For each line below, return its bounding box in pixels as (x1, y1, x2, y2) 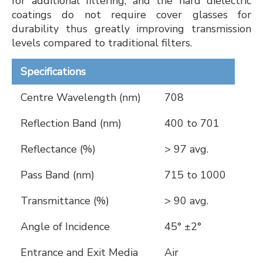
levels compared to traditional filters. (12, 36, 192, 50)
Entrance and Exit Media (21, 245, 138, 259)
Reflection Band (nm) (21, 116, 122, 130)
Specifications (21, 65, 86, 79)
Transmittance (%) (21, 194, 109, 208)
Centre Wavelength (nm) (21, 90, 141, 104)
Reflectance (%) (21, 142, 96, 156)
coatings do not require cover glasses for (12, 8, 251, 22)
